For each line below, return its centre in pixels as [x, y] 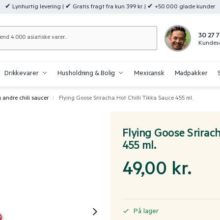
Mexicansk [149, 74]
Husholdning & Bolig [86, 74]
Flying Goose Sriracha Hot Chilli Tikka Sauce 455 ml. [126, 99]
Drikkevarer [21, 74]
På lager [146, 212]
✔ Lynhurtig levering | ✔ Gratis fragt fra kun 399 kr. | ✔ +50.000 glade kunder [110, 7]
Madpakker [191, 74]
